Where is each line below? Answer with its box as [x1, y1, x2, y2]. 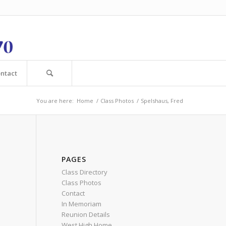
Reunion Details [62, 210, 110, 219]
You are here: [36, 97, 74, 104]
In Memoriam [62, 199, 101, 208]
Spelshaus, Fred [141, 97, 183, 104]
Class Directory [62, 167, 107, 177]
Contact [62, 189, 85, 198]
